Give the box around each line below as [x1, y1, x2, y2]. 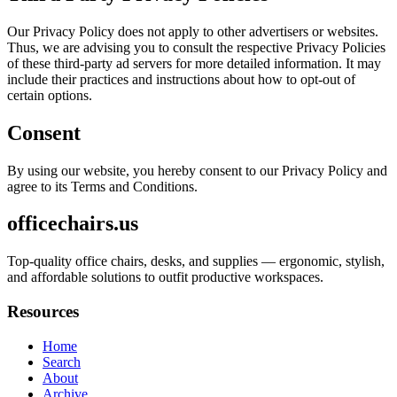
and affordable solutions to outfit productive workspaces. [7, 269, 323, 285]
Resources [7, 302, 79, 322]
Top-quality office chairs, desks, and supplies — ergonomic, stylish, [7, 253, 385, 269]
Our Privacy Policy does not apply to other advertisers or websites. [7, 23, 378, 39]
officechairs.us [7, 212, 138, 236]
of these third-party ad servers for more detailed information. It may [7, 55, 381, 71]
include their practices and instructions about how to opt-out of [7, 71, 355, 87]
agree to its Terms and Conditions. [7, 178, 198, 194]
